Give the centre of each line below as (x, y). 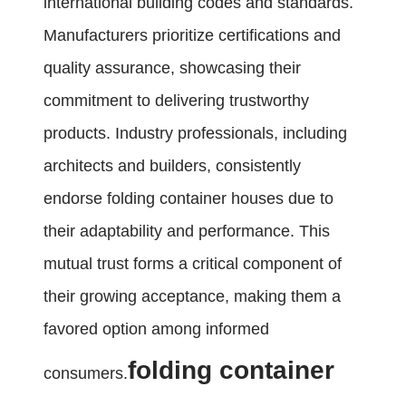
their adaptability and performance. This (187, 232)
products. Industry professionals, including (195, 134)
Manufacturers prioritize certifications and (192, 36)
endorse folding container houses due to (188, 199)
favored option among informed (156, 329)
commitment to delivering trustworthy (176, 101)
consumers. (86, 374)
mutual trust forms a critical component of (193, 264)
